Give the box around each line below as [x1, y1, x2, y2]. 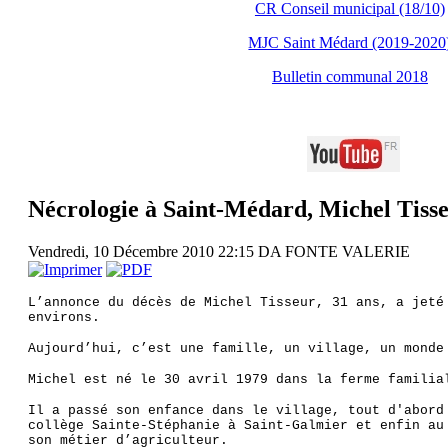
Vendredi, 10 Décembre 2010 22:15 [27, 242, 258, 260]
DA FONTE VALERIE [257, 242, 410, 260]
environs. [27, 309, 100, 325]
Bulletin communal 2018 [271, 67, 428, 85]
